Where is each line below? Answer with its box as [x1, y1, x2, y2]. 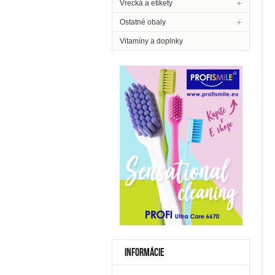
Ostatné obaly [120, 18, 166, 26]
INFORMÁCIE [125, 246, 165, 258]
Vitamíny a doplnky [120, 37, 183, 45]
